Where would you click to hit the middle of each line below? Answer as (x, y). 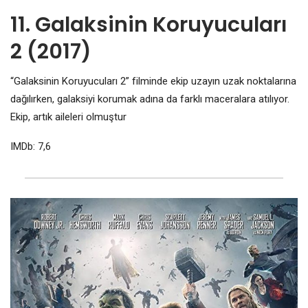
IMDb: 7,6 (31, 146)
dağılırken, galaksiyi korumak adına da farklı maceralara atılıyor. (150, 99)
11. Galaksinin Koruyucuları (149, 24)
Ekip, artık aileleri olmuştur (68, 117)
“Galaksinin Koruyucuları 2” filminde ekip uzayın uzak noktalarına (153, 81)
